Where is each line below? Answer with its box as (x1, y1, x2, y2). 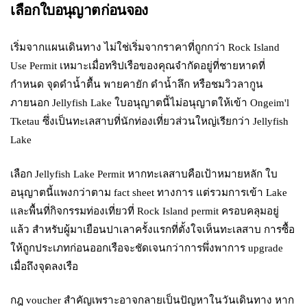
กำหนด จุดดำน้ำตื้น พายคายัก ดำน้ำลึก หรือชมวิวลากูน (10, 78, 264, 90)
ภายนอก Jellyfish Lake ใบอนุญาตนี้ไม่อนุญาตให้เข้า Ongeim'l (10, 97, 290, 109)
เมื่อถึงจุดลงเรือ (10, 260, 79, 272)
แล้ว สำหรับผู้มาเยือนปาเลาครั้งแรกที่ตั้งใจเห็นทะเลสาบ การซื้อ (10, 223, 295, 235)
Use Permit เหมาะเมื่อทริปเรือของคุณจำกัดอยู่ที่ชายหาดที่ (10, 60, 266, 72)
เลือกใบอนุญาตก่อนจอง (10, 1, 148, 18)
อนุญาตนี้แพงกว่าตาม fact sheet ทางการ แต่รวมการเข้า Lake (10, 186, 288, 198)
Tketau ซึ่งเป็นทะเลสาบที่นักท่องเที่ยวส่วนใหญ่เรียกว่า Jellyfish (10, 115, 289, 127)
